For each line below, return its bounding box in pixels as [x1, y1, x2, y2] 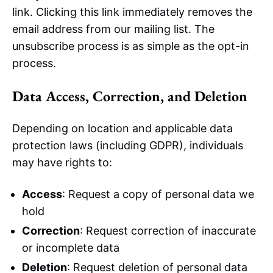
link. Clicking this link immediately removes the [12, 5, 252, 18]
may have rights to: [12, 156, 112, 169]
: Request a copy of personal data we [62, 188, 254, 200]
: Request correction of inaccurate [80, 224, 256, 237]
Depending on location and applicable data [12, 122, 233, 135]
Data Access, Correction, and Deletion [12, 87, 247, 105]
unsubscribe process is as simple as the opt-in [12, 40, 249, 52]
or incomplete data [22, 241, 119, 254]
